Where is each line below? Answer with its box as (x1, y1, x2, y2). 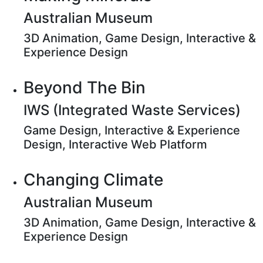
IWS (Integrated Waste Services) (23, 102, 241, 119)
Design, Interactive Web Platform (23, 137, 207, 151)
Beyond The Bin (23, 77, 146, 97)
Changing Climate (23, 170, 163, 190)
